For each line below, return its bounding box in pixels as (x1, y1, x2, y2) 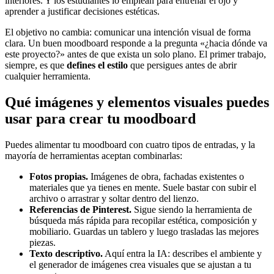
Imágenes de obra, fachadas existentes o (88, 171, 244, 182)
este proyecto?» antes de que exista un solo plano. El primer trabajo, (5, 49, 266, 60)
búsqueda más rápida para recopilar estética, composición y (29, 215, 257, 226)
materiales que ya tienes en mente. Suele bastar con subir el (29, 182, 256, 193)
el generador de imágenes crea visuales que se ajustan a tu (29, 259, 251, 270)
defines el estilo (67, 60, 128, 71)
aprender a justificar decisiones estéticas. (5, 6, 160, 17)
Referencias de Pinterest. (29, 204, 131, 215)
